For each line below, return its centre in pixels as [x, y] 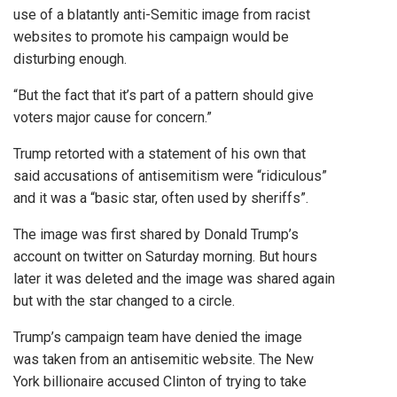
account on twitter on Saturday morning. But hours [165, 257]
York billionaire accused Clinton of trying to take [160, 382]
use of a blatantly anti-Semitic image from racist [162, 15]
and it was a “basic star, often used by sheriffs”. [161, 198]
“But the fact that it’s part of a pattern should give [163, 96]
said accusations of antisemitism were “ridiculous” [170, 176]
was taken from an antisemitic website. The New [163, 360]
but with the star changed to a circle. [124, 301]
